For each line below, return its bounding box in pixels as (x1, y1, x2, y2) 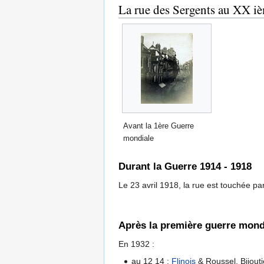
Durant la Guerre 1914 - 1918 (118, 161, 252, 173)
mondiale (123, 133, 154, 143)
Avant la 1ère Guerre (123, 121, 194, 130)
